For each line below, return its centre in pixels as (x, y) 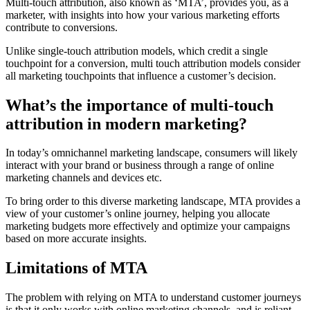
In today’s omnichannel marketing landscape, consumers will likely (152, 153)
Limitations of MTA (76, 268)
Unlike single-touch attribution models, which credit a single (137, 51)
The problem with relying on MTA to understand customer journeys (153, 298)
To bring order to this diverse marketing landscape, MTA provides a (153, 201)
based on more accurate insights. (76, 239)
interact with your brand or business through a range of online (140, 165)
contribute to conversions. (62, 27)
